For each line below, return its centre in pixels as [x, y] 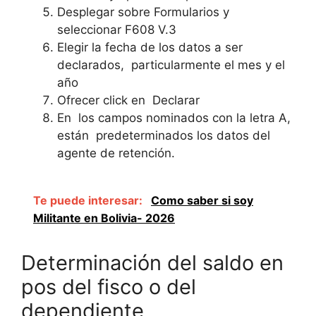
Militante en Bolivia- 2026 [104, 218]
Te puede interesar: [89, 201]
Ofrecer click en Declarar [128, 100]
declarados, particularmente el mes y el [171, 65]
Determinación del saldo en [152, 263]
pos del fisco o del [109, 287]
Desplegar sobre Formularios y [143, 12]
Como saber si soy [202, 201]
